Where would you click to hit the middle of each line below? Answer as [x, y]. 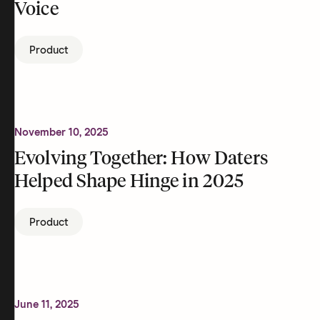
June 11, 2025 [47, 305]
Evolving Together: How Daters [141, 159]
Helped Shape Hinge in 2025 [129, 182]
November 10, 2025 [61, 132]
